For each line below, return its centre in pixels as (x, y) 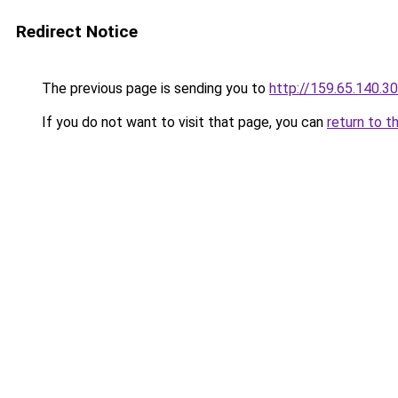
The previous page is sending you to (154, 88)
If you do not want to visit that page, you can (183, 122)
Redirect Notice (77, 32)
